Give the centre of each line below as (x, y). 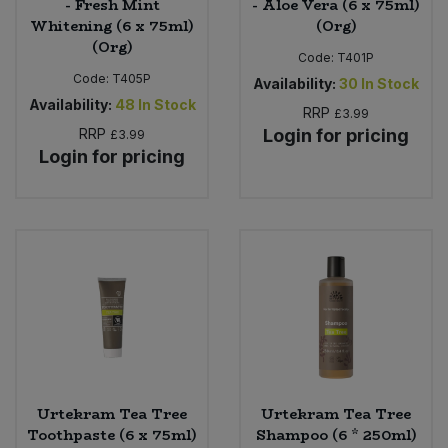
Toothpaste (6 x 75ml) (112, 434)
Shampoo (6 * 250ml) (336, 434)
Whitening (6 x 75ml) (112, 26)
